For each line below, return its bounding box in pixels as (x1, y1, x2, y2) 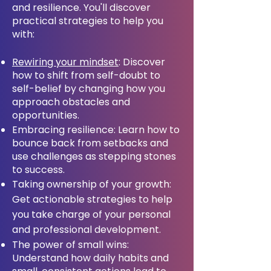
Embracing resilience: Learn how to (12, 123, 180, 137)
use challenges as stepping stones (12, 149, 176, 163)
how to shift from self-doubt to (12, 68, 160, 82)
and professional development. (12, 223, 161, 237)
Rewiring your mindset (12, 55, 119, 69)
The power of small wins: (12, 238, 129, 252)
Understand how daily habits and (12, 251, 169, 265)
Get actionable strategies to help (12, 192, 172, 206)
